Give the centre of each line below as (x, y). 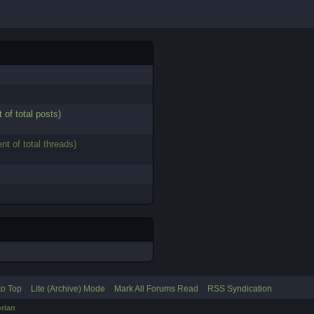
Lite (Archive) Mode (68, 289)
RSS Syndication (240, 289)
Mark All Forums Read (156, 289)
